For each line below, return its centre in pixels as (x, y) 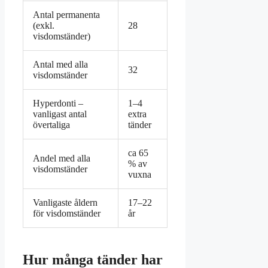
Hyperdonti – (58, 103)
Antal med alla (60, 64)
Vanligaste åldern (65, 202)
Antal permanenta (66, 14)
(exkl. (44, 25)
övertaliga (51, 124)
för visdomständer (67, 213)
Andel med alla (62, 158)
